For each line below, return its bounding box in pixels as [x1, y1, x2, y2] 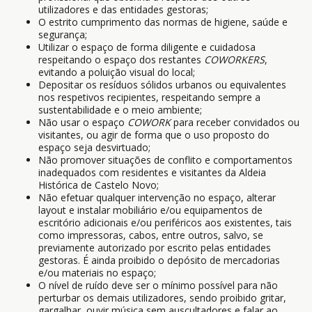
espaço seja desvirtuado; [38, 141, 150, 154]
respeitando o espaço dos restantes [38, 53, 204, 66]
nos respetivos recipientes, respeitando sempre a [38, 91, 260, 104]
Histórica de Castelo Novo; [38, 178, 159, 192]
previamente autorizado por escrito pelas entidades [38, 241, 271, 254]
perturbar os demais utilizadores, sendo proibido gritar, [38, 291, 286, 304]
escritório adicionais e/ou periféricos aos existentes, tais [38, 216, 292, 229]
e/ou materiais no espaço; [38, 266, 156, 279]
